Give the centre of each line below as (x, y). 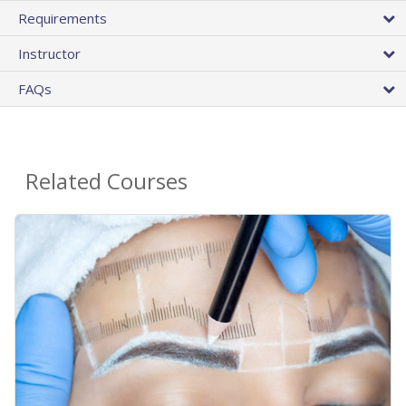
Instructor (49, 54)
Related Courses (106, 181)
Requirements (63, 19)
